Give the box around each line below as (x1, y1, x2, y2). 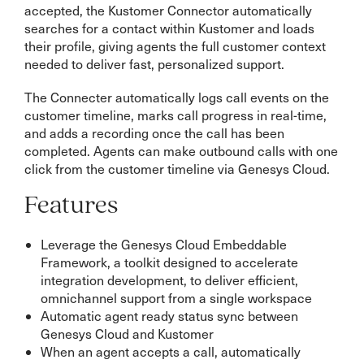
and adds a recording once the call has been (24, 124, 284, 141)
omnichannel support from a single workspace (41, 289, 312, 306)
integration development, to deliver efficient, (41, 271, 298, 288)
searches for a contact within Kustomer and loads (24, 19, 314, 37)
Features (24, 193, 118, 219)
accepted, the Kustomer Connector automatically (24, 2, 312, 19)
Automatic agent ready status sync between (41, 307, 298, 324)
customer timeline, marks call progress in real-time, (24, 106, 327, 123)
